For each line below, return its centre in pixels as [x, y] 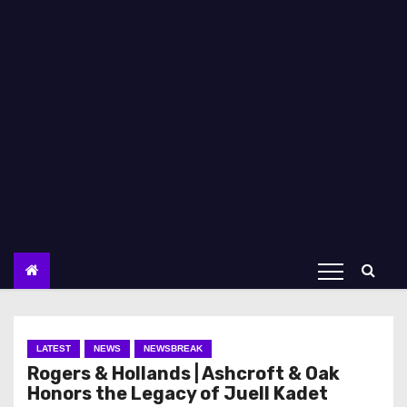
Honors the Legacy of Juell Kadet [178, 393]
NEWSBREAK [173, 348]
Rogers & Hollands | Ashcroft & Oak [184, 373]
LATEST [54, 348]
